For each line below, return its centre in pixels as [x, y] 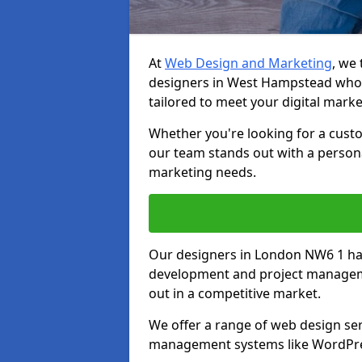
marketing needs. [202, 172]
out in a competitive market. [235, 293]
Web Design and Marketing [248, 63]
